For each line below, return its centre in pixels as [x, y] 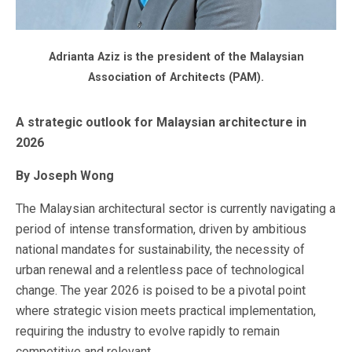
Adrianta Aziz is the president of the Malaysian [176, 57]
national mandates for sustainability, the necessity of [160, 249]
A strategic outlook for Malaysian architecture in [161, 122]
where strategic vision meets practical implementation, [166, 310]
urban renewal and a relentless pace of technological [160, 269]
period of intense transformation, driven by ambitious [161, 229]
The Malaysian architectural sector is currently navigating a [176, 208]
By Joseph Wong [65, 175]
